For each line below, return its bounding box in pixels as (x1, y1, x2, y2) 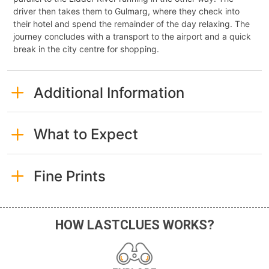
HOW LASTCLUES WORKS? (55, 217, 214, 233)
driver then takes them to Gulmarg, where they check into (13, 5, 240, 16)
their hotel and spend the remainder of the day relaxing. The (13, 18, 250, 29)
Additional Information (33, 83, 184, 101)
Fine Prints (33, 167, 106, 185)
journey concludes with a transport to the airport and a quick (13, 31, 251, 41)
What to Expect (33, 125, 138, 144)
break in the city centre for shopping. (13, 43, 159, 54)
